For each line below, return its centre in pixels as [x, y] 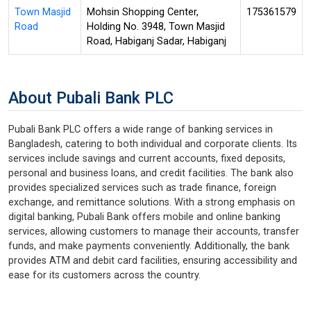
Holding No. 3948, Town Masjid [156, 26]
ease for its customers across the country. [104, 275]
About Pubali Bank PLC [91, 98]
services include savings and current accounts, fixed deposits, [147, 158]
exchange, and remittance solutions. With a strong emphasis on [152, 202]
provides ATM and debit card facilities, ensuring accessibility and [153, 260]
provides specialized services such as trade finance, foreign [142, 187]
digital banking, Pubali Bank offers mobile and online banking [144, 217]
